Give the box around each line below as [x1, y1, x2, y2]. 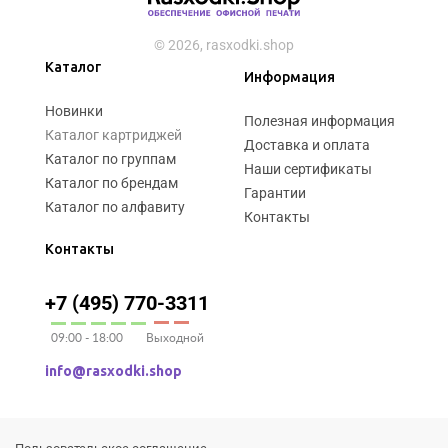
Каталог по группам [45, 151, 176, 168]
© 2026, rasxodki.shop [154, 37, 294, 54]
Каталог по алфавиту [45, 199, 185, 216]
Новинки [45, 103, 103, 120]
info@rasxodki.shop [45, 363, 182, 380]
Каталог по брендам [45, 175, 178, 192]
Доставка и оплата [244, 137, 370, 154]
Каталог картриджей [45, 127, 182, 144]
